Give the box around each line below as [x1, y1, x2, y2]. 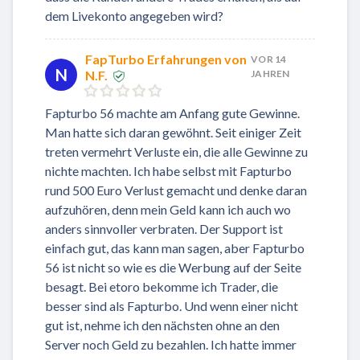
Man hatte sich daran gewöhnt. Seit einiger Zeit [45, 124, 301, 140]
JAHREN [251, 67, 290, 80]
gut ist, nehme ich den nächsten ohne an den [45, 317, 280, 333]
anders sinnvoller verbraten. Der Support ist [45, 220, 283, 236]
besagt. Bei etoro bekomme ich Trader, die [45, 278, 278, 294]
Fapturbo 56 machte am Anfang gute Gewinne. [45, 104, 300, 121]
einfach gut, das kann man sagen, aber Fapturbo [45, 239, 305, 256]
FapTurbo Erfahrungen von [85, 51, 247, 67]
